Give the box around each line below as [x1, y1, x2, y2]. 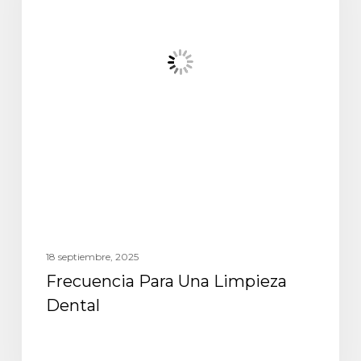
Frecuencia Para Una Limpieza [45, 271, 287, 291]
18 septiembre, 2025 [45, 250, 139, 263]
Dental [45, 295, 100, 315]
